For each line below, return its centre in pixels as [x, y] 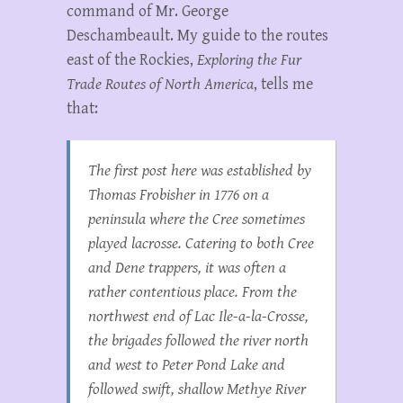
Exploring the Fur [249, 60]
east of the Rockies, [132, 60]
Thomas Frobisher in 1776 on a [179, 195]
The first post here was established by [200, 171]
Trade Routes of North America [160, 85]
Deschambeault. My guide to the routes [197, 36]
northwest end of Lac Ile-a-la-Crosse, [198, 317]
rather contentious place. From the [193, 292]
